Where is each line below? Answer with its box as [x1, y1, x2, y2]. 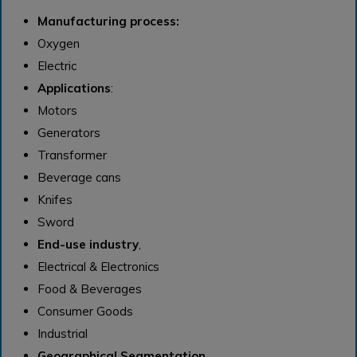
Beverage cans [37, 170, 121, 186]
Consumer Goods [37, 304, 133, 320]
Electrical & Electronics [37, 259, 159, 275]
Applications [37, 80, 111, 96]
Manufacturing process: [37, 14, 179, 29]
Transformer [37, 147, 107, 163]
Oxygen [37, 36, 80, 52]
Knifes [37, 192, 73, 208]
